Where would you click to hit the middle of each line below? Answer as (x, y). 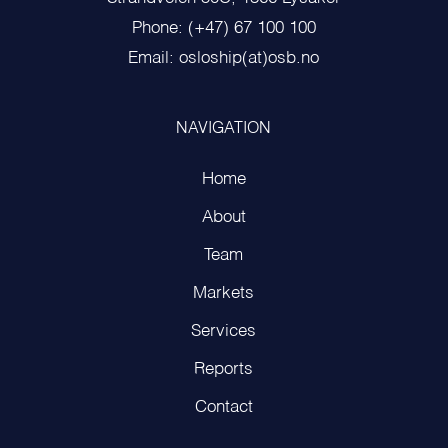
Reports (224, 369)
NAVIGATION (224, 128)
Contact (223, 407)
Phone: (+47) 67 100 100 (223, 28)
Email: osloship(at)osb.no (224, 58)
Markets (224, 293)
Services (224, 331)
